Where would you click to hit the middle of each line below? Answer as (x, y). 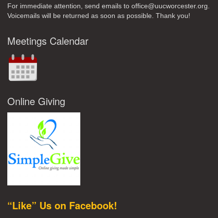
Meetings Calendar (48, 40)
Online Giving (36, 101)
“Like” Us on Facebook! (62, 205)
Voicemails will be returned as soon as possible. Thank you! (99, 16)
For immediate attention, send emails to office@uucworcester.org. (109, 6)
